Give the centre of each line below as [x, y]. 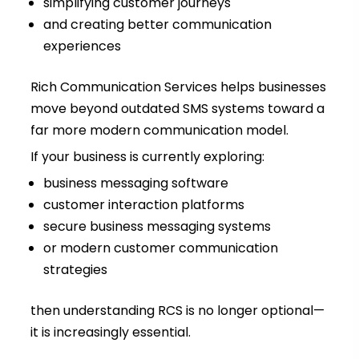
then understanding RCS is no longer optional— [177, 311]
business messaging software [135, 184]
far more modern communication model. [159, 131]
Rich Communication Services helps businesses [178, 87]
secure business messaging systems [157, 227]
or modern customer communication [160, 248]
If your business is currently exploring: [147, 157]
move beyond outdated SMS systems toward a [177, 109]
